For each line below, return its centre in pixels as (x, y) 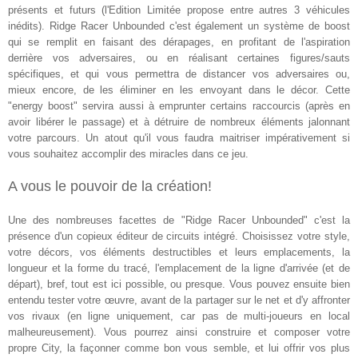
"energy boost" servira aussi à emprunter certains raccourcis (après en (179, 105)
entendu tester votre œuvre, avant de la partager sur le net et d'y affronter (179, 300)
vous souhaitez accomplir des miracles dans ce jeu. (128, 153)
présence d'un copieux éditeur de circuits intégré (122, 236)
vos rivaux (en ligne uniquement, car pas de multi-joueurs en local (179, 316)
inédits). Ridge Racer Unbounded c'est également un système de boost (179, 26)
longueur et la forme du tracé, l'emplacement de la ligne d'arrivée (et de (179, 268)
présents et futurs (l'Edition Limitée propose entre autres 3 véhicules (179, 10)
